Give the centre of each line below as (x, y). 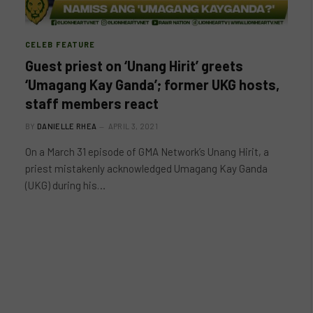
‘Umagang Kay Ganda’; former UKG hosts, (152, 85)
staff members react (92, 103)
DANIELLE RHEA (67, 126)
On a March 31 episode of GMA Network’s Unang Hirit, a (147, 152)
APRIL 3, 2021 (133, 126)
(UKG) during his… (65, 185)
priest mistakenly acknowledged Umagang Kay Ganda (146, 168)
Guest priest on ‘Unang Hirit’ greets (134, 66)
